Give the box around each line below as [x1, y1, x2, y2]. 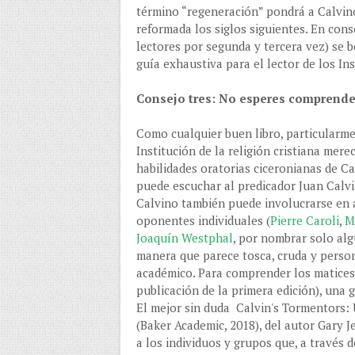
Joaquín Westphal [136, 230, 233, 246]
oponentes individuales [136, 212, 263, 229]
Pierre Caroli [270, 212, 339, 229]
